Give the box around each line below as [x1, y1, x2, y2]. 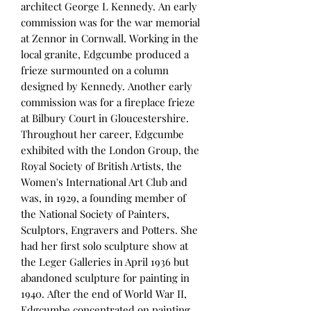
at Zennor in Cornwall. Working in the [21, 31, 199, 46]
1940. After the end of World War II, [21, 287, 187, 301]
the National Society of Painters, [21, 207, 169, 221]
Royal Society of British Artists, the [21, 159, 182, 174]
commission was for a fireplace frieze [21, 95, 195, 110]
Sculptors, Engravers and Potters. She [21, 223, 198, 237]
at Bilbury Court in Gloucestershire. [21, 111, 189, 126]
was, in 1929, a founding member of [21, 191, 186, 205]
